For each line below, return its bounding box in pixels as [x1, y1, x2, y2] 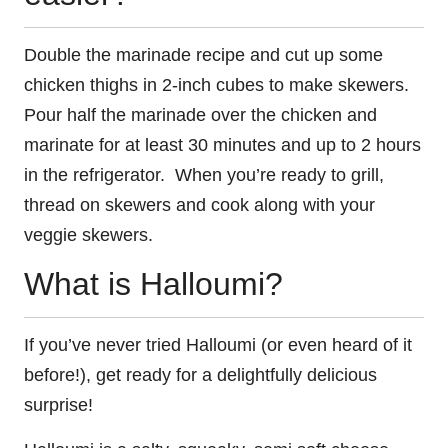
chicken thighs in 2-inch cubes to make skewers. [24, 74, 414, 95]
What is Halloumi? [24, 266, 283, 303]
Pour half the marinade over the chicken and [24, 104, 377, 125]
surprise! [24, 395, 93, 416]
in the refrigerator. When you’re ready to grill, [24, 164, 384, 185]
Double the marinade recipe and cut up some [24, 44, 383, 65]
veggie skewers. [24, 224, 153, 245]
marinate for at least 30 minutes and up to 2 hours [24, 134, 421, 155]
